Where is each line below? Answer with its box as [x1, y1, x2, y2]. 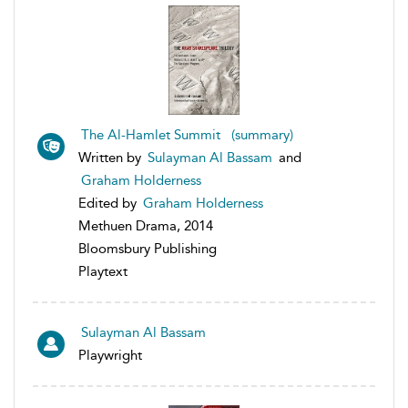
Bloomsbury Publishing [78, 240, 217, 257]
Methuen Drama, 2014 [78, 217, 213, 234]
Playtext [78, 262, 127, 280]
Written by [78, 148, 145, 166]
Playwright [78, 346, 142, 363]
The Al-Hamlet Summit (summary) [81, 126, 293, 143]
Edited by [78, 194, 140, 211]
